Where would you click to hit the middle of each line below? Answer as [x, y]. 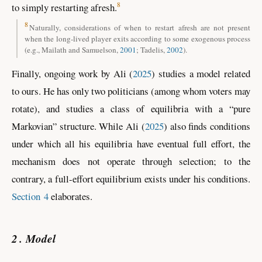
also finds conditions [209, 126]
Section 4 [30, 196]
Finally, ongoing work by [63, 73]
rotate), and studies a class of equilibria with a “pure [131, 108]
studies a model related [203, 73]
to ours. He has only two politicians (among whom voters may [131, 91]
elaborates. [70, 196]
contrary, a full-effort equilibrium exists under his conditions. [131, 178]
